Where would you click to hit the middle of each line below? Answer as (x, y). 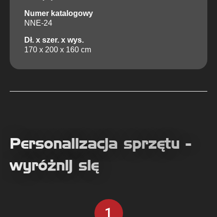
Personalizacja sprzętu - (101, 144)
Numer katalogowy (59, 14)
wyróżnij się (54, 165)
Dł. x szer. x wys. (54, 40)
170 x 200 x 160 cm (58, 50)
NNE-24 (38, 23)
